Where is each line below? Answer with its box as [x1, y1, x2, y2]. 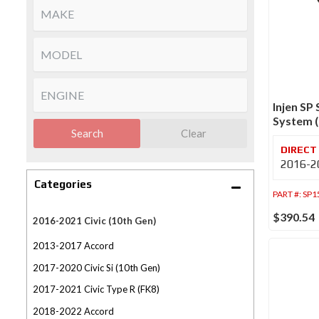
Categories [34, 178, 92, 190]
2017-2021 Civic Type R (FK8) [33, 283, 159, 295]
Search [70, 127, 103, 140]
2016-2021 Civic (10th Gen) [33, 214, 156, 226]
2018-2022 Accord [33, 305, 114, 317]
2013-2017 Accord [33, 240, 114, 251]
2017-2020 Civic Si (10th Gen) [33, 261, 160, 273]
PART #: [273, 189, 303, 200]
